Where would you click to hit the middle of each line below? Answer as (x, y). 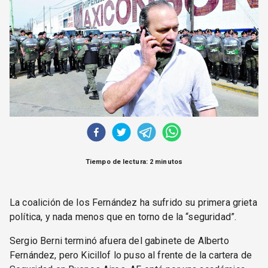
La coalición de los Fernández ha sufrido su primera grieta (133, 203)
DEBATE (134, 25)
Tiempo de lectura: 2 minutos (134, 162)
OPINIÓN (134, 72)
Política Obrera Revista (139, 104)
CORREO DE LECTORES (134, 8)
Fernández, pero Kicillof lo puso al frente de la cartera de (131, 255)
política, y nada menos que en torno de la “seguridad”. (123, 217)
